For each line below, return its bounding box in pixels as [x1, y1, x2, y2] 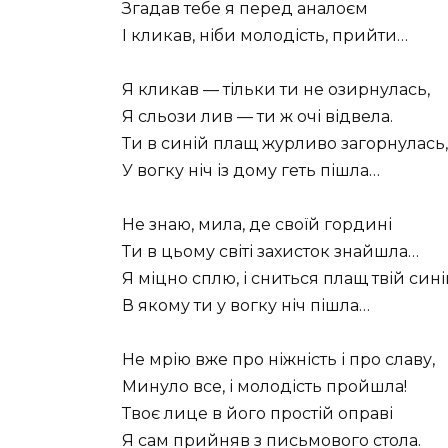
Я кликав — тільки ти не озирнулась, [122, 79, 430, 99]
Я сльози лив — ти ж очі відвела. [122, 106, 393, 126]
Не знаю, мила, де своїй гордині [122, 215, 392, 235]
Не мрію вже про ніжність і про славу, [122, 350, 435, 370]
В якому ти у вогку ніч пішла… [122, 296, 370, 316]
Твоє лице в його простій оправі [122, 404, 393, 424]
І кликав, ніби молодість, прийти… [122, 25, 408, 45]
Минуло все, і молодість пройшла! [122, 377, 407, 397]
